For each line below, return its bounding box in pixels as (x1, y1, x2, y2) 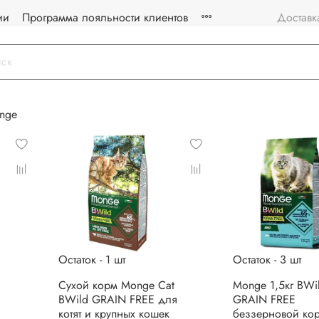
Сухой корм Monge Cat (58, 276, 174, 293)
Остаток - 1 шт (58, 251, 125, 268)
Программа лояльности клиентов (22, 9, 188, 26)
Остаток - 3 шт (232, 251, 301, 268)
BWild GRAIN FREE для (58, 291, 177, 308)
